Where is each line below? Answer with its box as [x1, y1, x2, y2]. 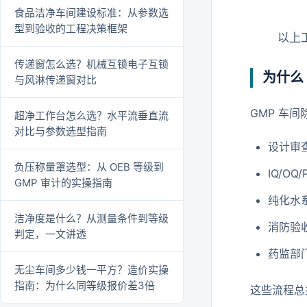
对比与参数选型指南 [14, 124, 107, 138]
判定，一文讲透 [14, 227, 86, 241]
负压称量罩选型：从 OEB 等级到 [14, 160, 164, 173]
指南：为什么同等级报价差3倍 [14, 278, 155, 292]
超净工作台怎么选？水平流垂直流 [14, 108, 169, 122]
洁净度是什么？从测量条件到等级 [14, 211, 169, 225]
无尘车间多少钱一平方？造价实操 [14, 262, 169, 276]
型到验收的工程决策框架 [14, 21, 127, 35]
